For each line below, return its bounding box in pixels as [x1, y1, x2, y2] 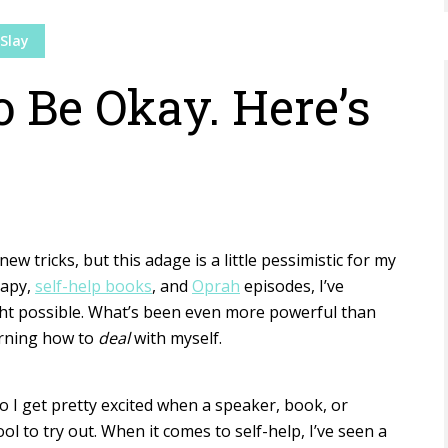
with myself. [130, 327, 230, 349]
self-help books [35, 275, 152, 297]
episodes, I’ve [240, 275, 344, 297]
